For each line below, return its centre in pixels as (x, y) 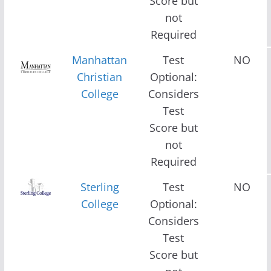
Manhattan (100, 60)
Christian (100, 77)
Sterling (100, 187)
